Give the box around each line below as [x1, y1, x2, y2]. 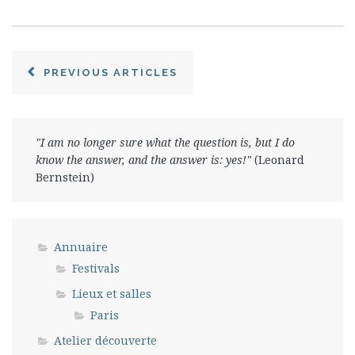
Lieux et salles [72, 285, 151, 301]
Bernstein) [36, 169, 94, 185]
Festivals [72, 260, 120, 276]
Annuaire [54, 239, 108, 254]
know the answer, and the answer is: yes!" [36, 151, 254, 167]
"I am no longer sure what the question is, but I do [36, 134, 295, 150]
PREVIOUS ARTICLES [40, 66, 177, 78]
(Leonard [254, 151, 304, 167]
